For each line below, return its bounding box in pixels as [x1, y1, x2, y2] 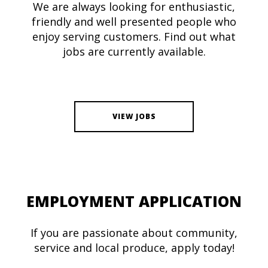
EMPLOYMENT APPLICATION [26, 191, 242, 212]
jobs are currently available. [62, 44, 206, 59]
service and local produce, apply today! [33, 240, 234, 255]
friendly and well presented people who [32, 14, 236, 29]
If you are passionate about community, [31, 226, 237, 240]
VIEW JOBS [112, 111, 156, 122]
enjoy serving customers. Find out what [32, 29, 236, 44]
